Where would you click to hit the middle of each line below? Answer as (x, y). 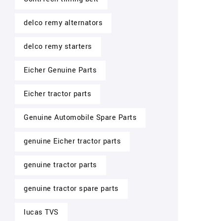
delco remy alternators (63, 23)
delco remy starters (58, 47)
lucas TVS (41, 212)
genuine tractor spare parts (71, 189)
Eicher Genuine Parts (60, 70)
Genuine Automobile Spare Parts (80, 118)
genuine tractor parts (60, 165)
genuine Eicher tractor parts (72, 141)
